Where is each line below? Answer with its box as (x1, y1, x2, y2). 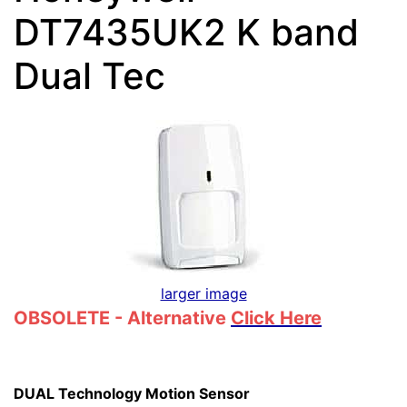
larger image (160, 284, 247, 303)
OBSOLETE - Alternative (14, 307, 231, 329)
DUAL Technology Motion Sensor (14, 384, 250, 402)
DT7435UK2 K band (14, 10, 359, 55)
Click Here (231, 307, 322, 329)
